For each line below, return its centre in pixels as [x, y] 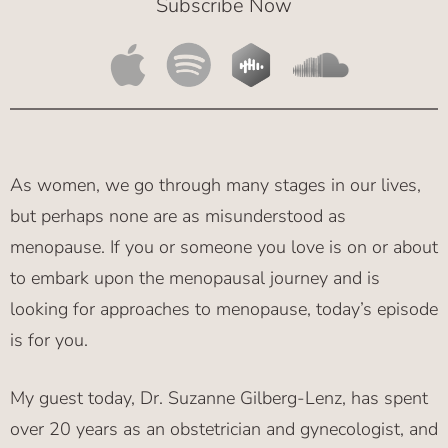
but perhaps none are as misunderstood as [178, 216]
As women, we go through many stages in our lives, [215, 185]
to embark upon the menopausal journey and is [195, 278]
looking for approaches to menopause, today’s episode [224, 309]
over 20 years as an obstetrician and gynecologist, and [224, 429]
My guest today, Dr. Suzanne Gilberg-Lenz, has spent [219, 398]
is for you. [49, 340]
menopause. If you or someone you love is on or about [224, 247]
